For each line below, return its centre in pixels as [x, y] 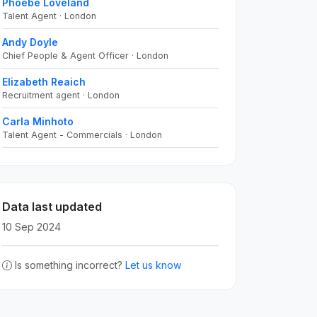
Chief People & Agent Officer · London [85, 56]
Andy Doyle [30, 42]
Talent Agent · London [49, 16]
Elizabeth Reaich [44, 82]
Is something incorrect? [70, 265]
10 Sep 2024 [31, 227]
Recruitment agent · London [61, 95]
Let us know [153, 265]
